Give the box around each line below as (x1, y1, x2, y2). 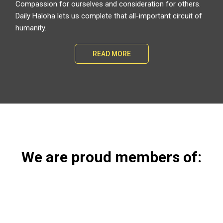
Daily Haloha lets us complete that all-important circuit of (15, 11, 203, 21)
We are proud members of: (21, 148, 202, 166)
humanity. (15, 23, 49, 33)
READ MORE (92, 50, 131, 58)
